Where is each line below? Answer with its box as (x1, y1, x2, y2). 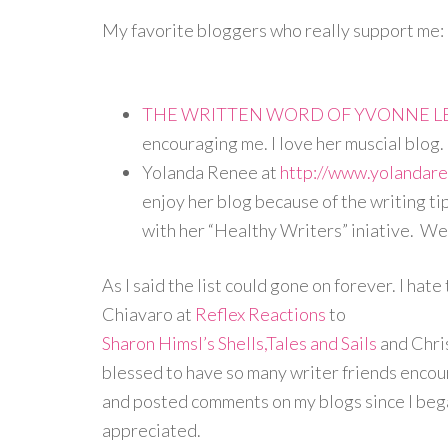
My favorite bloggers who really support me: (102, 19, 444, 41)
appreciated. (102, 419, 201, 441)
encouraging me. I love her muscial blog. (142, 132, 444, 154)
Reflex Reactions (195, 303, 326, 325)
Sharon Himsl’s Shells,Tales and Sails (102, 332, 377, 354)
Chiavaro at (102, 303, 195, 325)
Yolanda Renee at (142, 161, 280, 183)
